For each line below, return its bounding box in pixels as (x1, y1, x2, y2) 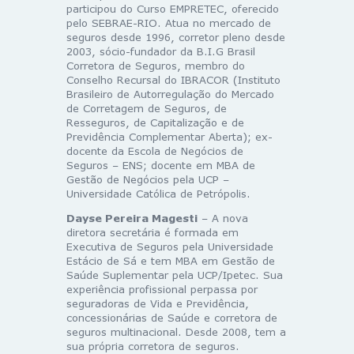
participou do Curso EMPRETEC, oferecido (66, 2, 279, 15)
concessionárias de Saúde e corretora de (66, 311, 277, 324)
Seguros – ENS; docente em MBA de (66, 158, 255, 171)
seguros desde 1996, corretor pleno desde (66, 30, 285, 43)
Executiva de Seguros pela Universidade (66, 239, 273, 253)
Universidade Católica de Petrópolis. (66, 186, 250, 200)
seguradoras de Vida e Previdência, (66, 296, 249, 310)
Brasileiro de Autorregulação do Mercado (66, 87, 274, 100)
